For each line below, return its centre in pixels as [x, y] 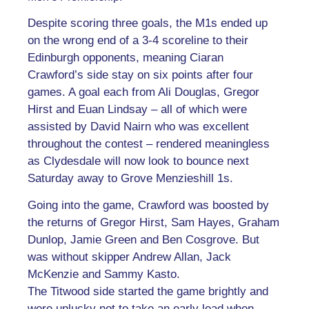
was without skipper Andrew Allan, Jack [129, 257]
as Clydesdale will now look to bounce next [138, 161]
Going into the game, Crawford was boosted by [148, 206]
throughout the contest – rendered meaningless [149, 144]
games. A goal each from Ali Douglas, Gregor [143, 92]
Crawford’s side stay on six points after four [140, 75]
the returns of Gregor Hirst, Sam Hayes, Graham [153, 223]
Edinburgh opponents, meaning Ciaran [126, 58]
